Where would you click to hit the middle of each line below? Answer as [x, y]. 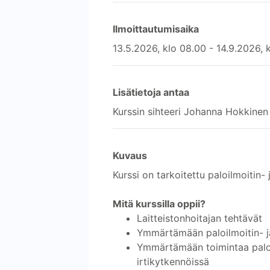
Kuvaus [130, 155]
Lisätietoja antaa [151, 92]
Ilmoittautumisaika [156, 29]
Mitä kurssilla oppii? [159, 203]
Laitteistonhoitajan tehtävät [199, 218]
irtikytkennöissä [173, 261]
